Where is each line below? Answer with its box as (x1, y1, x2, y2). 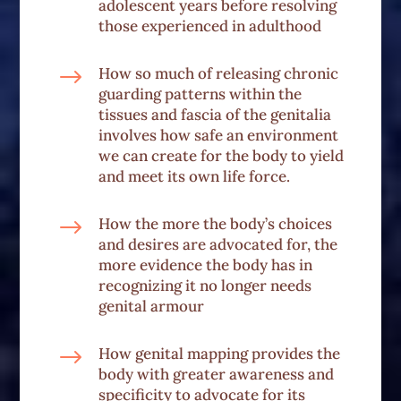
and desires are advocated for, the (98, 235, 337, 255)
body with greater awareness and (98, 364, 334, 385)
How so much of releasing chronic (98, 64, 338, 84)
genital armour (98, 296, 204, 317)
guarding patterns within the (98, 84, 302, 105)
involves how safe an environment (98, 125, 338, 146)
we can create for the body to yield (98, 146, 344, 166)
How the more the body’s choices (98, 214, 332, 235)
